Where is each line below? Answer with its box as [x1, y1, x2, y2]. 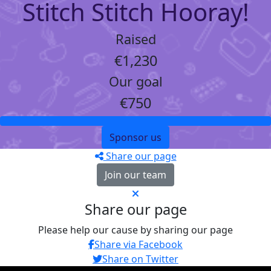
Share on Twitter [102, 252, 178, 266]
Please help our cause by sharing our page [38, 223, 233, 237]
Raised [115, 30, 156, 48]
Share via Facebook [94, 238, 183, 251]
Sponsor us [109, 131, 162, 144]
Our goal [108, 73, 163, 90]
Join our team [105, 168, 166, 181]
